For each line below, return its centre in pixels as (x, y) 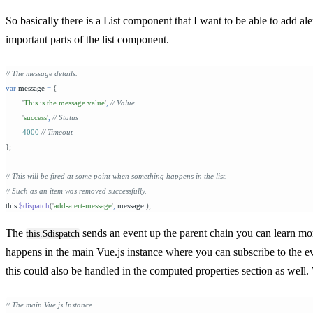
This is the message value (64, 102)
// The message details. (42, 73)
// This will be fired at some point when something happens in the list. (116, 176)
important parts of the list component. (87, 39)
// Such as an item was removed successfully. (76, 190)
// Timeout (57, 132)
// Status (64, 117)
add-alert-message (83, 205)
